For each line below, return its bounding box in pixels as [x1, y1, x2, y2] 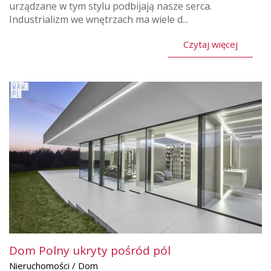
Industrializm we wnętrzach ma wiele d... [9, 13, 188, 27]
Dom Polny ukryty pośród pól [9, 242, 171, 258]
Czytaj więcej [183, 38, 238, 51]
